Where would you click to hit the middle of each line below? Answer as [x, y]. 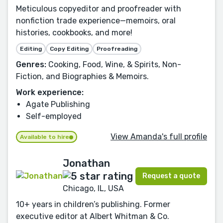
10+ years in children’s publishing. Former [93, 205]
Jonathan [86, 164]
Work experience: [50, 93]
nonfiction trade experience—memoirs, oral [96, 21]
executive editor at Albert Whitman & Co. [93, 217]
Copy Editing [69, 49]
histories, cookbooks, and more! [74, 33]
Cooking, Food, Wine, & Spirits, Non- [114, 65]
